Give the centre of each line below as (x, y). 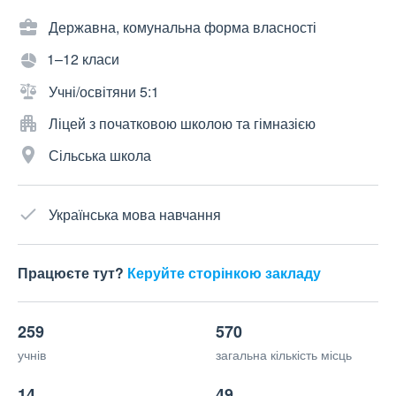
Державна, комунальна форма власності (183, 27)
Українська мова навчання (135, 215)
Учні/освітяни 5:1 (104, 92)
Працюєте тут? (72, 273)
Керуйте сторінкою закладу (224, 273)
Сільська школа (100, 156)
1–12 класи (83, 59)
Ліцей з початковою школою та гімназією (182, 124)
